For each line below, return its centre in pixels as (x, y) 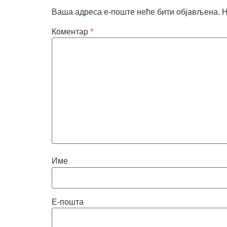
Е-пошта (68, 202)
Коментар (71, 31)
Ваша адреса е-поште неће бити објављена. (136, 12)
